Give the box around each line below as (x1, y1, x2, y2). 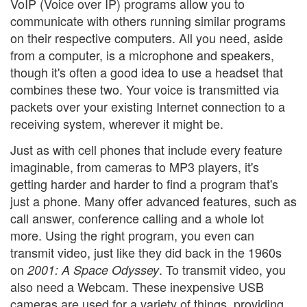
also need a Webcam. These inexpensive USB (10, 277, 264, 295)
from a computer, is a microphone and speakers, (10, 46, 274, 64)
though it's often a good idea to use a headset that (10, 63, 283, 82)
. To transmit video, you (159, 260, 286, 278)
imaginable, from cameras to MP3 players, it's (10, 157, 259, 175)
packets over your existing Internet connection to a (10, 97, 285, 116)
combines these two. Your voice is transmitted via (10, 80, 279, 99)
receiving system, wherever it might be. (10, 114, 223, 133)
